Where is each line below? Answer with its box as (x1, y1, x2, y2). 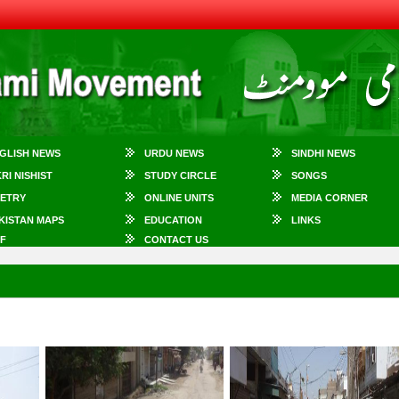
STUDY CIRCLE (144, 170, 216, 181)
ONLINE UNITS (144, 192, 214, 203)
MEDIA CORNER (291, 192, 368, 203)
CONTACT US (144, 234, 208, 245)
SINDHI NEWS (291, 148, 355, 159)
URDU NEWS (144, 148, 204, 159)
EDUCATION (144, 215, 202, 225)
